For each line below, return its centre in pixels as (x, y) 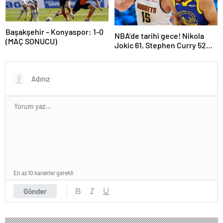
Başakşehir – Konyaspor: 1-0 (55, 31)
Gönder (35, 191)
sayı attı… (131, 54)
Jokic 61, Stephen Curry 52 (160, 45)
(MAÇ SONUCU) (31, 41)
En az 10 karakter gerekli (44, 172)
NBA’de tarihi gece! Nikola (159, 35)
